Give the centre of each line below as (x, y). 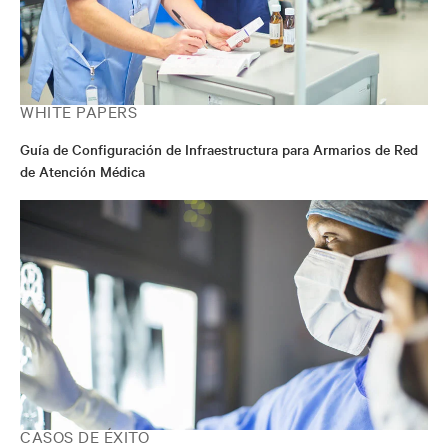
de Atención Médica (82, 171)
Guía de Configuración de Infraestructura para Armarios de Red (219, 149)
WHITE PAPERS (78, 111)
